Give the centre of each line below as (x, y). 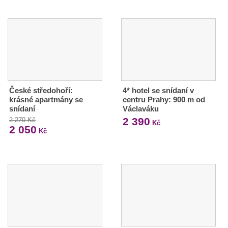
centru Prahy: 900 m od (164, 99)
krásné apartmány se (46, 99)
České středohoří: (41, 90)
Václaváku (140, 108)
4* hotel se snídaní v (158, 90)
